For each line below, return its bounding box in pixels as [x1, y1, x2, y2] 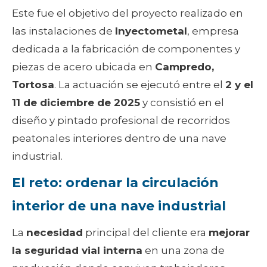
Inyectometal [115, 25, 187, 38]
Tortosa [12, 79, 54, 91]
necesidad [26, 226, 83, 239]
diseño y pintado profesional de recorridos [12, 114, 230, 127]
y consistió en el [140, 97, 224, 109]
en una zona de [142, 244, 225, 257]
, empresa [187, 25, 239, 38]
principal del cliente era [83, 226, 209, 239]
